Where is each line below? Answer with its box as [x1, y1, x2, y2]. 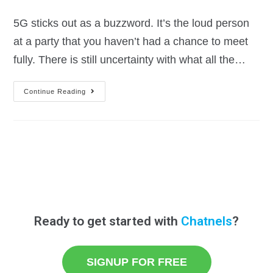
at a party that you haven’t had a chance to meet [13, 35, 249, 48]
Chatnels [181, 214, 232, 229]
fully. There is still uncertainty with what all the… [13, 54, 246, 66]
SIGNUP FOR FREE [86, 256, 187, 269]
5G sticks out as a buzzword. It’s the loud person [13, 17, 250, 30]
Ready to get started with [34, 214, 181, 229]
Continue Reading [24, 88, 87, 96]
